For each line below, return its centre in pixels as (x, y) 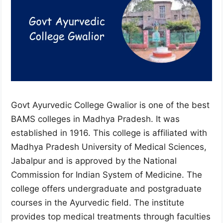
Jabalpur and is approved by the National (94, 161)
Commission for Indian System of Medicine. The (107, 175)
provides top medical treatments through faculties (111, 217)
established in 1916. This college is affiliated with (109, 133)
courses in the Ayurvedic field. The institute (98, 203)
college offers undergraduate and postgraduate (106, 189)
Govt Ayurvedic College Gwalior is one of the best (110, 105)
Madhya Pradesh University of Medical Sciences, (109, 147)
